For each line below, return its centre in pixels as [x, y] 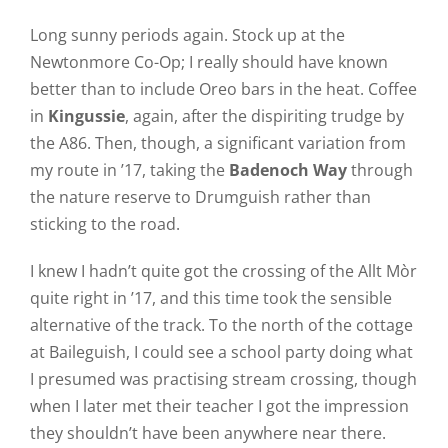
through [379, 170]
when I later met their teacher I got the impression [219, 406]
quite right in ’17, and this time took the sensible [210, 298]
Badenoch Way [287, 170]
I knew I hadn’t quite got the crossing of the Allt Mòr [223, 271]
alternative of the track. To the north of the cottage [221, 325]
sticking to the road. [104, 224]
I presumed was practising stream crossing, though [223, 379]
